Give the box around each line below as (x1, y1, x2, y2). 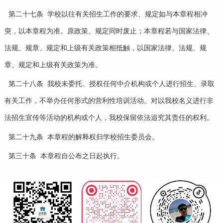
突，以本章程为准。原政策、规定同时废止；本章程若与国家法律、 (4, 27, 214, 35)
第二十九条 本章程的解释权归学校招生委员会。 (8, 133, 159, 141)
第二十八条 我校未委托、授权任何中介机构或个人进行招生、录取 (8, 80, 215, 88)
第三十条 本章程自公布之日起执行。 (8, 152, 124, 160)
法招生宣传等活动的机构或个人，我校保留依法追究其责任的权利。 (4, 114, 214, 122)
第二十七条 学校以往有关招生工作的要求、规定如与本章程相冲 (8, 10, 208, 18)
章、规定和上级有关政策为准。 (4, 61, 102, 69)
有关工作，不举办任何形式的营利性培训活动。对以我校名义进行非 (4, 97, 214, 105)
